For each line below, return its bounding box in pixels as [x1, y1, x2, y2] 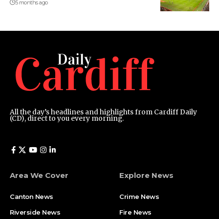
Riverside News [10, 208, 61, 217]
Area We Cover [10, 171, 68, 180]
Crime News [119, 193, 159, 201]
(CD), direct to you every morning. [10, 114, 124, 123]
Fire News [119, 208, 152, 217]
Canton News [10, 193, 53, 201]
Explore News [119, 171, 174, 180]
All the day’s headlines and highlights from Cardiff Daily [10, 108, 197, 117]
